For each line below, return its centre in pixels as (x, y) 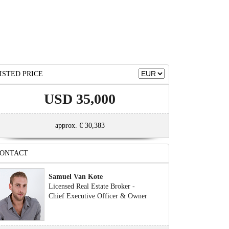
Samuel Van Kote (75, 176)
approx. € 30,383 (79, 125)
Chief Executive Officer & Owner (97, 196)
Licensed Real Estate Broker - (91, 186)
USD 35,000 (79, 99)
